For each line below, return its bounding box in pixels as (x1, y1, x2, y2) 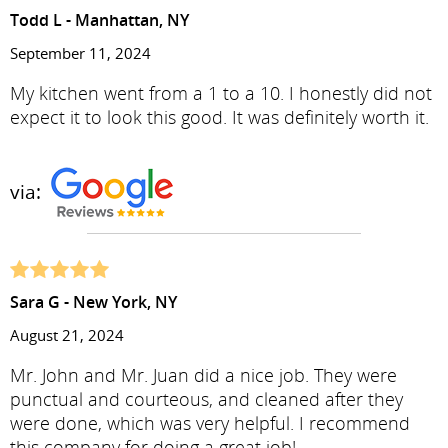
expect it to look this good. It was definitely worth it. (10, 105, 429, 129)
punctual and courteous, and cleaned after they (10, 387, 403, 411)
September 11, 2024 (10, 43, 151, 63)
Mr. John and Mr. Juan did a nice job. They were (10, 363, 397, 387)
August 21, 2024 (10, 325, 124, 345)
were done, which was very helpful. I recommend (10, 411, 410, 435)
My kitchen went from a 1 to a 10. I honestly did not (10, 81, 432, 105)
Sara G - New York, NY (10, 291, 177, 313)
